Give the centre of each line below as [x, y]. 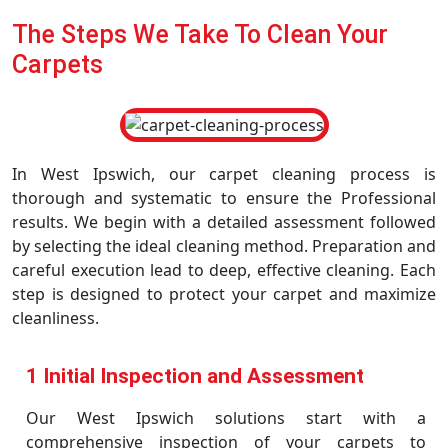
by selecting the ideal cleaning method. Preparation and [224, 246]
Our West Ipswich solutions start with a [226, 418]
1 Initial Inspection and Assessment [195, 376]
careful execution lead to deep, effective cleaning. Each [224, 270]
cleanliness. [55, 318]
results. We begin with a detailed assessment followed [224, 222]
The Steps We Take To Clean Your [200, 34]
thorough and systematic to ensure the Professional [224, 198]
